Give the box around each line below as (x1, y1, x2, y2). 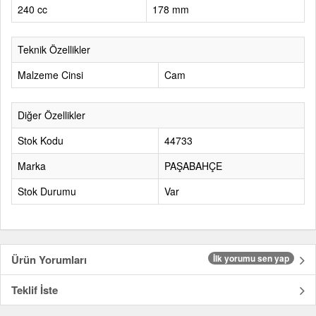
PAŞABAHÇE (164, 159, 222, 173)
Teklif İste (11, 282, 58, 298)
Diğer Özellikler (18, 108, 85, 122)
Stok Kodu (18, 133, 63, 147)
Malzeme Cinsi (18, 68, 83, 82)
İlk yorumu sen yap (213, 252, 289, 265)
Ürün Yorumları (11, 252, 87, 267)
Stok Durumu (18, 184, 76, 198)
